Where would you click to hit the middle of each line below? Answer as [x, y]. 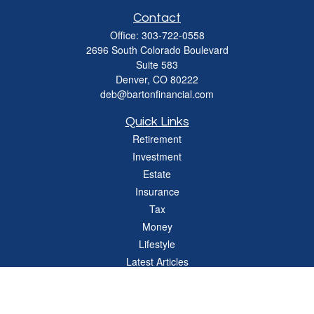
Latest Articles [157, 261]
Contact [157, 18]
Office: [125, 35]
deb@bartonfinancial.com [157, 94]
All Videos [157, 279]
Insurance [157, 191]
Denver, [133, 79]
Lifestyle [157, 244]
